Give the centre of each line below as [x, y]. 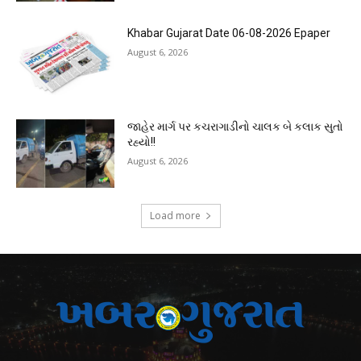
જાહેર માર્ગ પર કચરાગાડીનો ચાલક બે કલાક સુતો [236, 126]
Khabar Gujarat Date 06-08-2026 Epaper [229, 33]
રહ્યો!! [142, 141]
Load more [175, 216]
